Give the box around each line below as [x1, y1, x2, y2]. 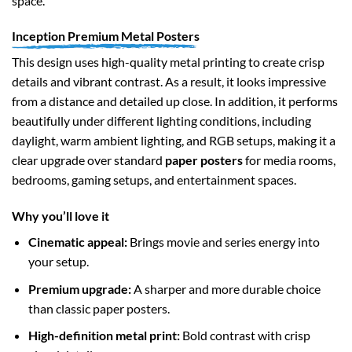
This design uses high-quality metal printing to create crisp [12, 54, 324, 70]
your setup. [27, 254, 89, 269]
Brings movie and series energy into [126, 234, 320, 250]
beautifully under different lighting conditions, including [12, 113, 311, 129]
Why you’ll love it [12, 208, 109, 224]
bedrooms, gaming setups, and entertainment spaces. [12, 172, 296, 188]
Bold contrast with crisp [179, 328, 310, 343]
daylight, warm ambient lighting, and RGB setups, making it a [12, 133, 335, 148]
